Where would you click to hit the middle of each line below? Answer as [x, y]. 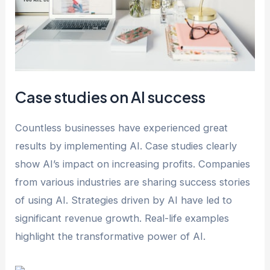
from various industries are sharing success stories [133, 182]
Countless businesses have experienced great [122, 127]
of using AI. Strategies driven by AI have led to [124, 200]
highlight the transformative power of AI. [111, 236]
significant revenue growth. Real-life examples [122, 218]
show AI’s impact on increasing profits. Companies [133, 164]
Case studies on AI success [111, 97]
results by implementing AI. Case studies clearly [126, 146]
